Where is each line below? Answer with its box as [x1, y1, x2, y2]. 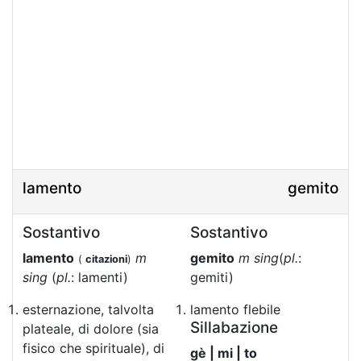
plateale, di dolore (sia [23, 321, 159, 337]
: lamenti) [71, 269, 128, 285]
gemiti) [190, 269, 234, 285]
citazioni [85, 253, 127, 265]
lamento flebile [190, 301, 280, 317]
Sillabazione [190, 318, 278, 337]
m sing [239, 250, 279, 266]
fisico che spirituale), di [23, 340, 164, 356]
